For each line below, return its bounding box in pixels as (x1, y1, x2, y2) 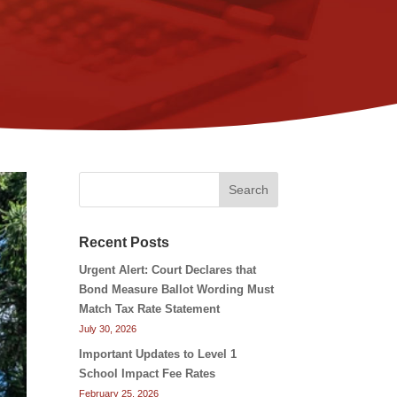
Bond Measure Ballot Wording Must (79, 283, 275, 297)
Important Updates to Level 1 (79, 346, 237, 361)
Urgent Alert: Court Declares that (79, 263, 257, 277)
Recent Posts (79, 235, 170, 251)
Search (228, 183, 269, 198)
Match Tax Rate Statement (79, 302, 221, 316)
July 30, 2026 (79, 323, 137, 335)
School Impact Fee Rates (79, 366, 216, 380)
